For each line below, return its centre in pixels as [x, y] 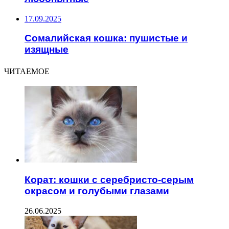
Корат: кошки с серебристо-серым [109, 179]
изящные [47, 50]
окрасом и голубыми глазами [97, 191]
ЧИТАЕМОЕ [27, 72]
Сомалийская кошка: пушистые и [106, 38]
